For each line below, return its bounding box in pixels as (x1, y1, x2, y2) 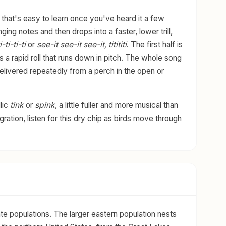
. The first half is (127, 39, 183, 49)
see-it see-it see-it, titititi (37, 39, 127, 49)
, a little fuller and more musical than (55, 100, 178, 110)
